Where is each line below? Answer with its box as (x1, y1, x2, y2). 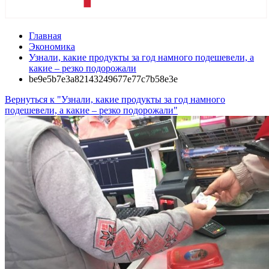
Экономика (29, 41, 75, 52)
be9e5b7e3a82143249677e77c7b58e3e (29, 74, 178, 84)
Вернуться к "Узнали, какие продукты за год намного (5, 94, 225, 104)
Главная (29, 31, 61, 41)
